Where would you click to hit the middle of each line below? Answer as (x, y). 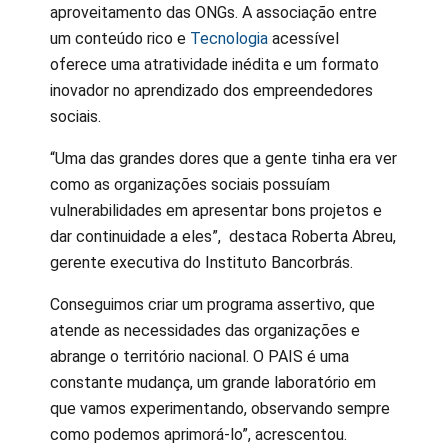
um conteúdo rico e (120, 38)
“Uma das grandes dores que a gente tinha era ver (223, 158)
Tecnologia (229, 38)
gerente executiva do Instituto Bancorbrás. (201, 262)
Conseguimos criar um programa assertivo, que (212, 304)
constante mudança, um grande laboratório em (213, 382)
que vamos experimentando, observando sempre (220, 408)
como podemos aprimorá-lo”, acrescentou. (198, 434)
